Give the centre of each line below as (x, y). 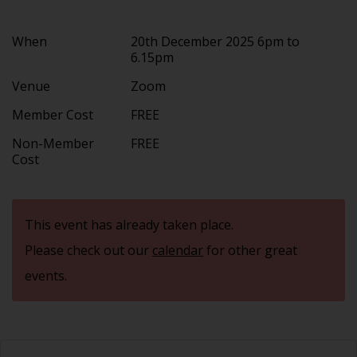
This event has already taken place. (129, 224)
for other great (250, 250)
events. (46, 275)
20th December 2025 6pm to (216, 41)
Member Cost (53, 114)
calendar (178, 250)
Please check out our (88, 250)
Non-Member (53, 143)
